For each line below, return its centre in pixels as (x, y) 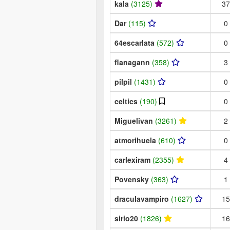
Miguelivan (135, 120)
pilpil (124, 81)
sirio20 (127, 218)
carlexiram (133, 159)
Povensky (133, 179)
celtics (127, 101)
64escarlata (136, 42)
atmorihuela (136, 140)
